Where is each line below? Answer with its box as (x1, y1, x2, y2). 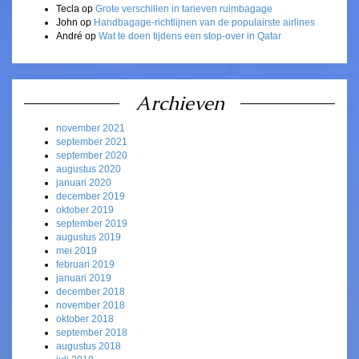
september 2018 (56, 327, 127, 339)
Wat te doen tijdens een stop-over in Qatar (99, 30, 281, 42)
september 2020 (56, 150, 127, 162)
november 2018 (56, 300, 125, 312)
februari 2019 (56, 259, 115, 271)
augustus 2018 (56, 341, 121, 353)
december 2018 (56, 286, 125, 298)
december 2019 (56, 191, 125, 203)
